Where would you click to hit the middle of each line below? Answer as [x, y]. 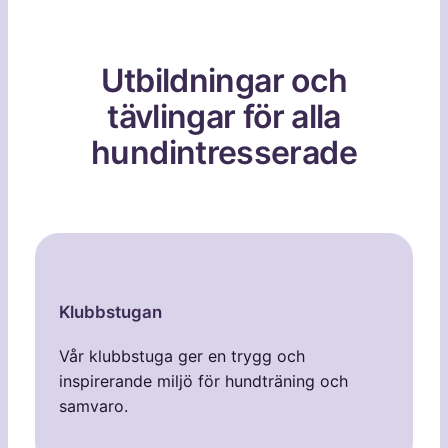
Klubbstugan [110, 311]
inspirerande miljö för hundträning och [203, 381]
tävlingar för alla [224, 116]
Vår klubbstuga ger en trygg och [181, 356]
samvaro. [93, 406]
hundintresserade [224, 152]
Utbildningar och [224, 80]
